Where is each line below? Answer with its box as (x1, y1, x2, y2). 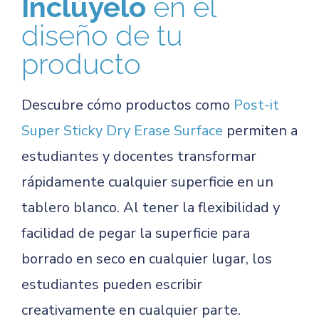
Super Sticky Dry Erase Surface (21, 121, 223, 140)
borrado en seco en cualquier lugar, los (21, 249, 272, 268)
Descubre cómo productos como (21, 95, 234, 115)
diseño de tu (21, 19, 182, 52)
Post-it (234, 95, 279, 115)
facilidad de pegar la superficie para (21, 224, 250, 243)
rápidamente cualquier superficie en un (21, 172, 273, 192)
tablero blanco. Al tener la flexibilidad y (21, 198, 280, 217)
